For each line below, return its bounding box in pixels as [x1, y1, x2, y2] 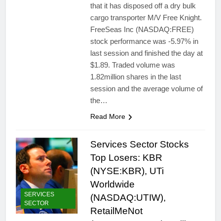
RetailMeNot [90, 206, 143, 217]
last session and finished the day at [90, 49, 203, 58]
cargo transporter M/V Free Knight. [90, 13, 202, 22]
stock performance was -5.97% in [90, 37, 198, 46]
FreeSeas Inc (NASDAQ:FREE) [90, 25, 194, 34]
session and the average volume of [90, 84, 203, 93]
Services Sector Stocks [90, 139, 189, 150]
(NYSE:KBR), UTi [90, 166, 164, 177]
